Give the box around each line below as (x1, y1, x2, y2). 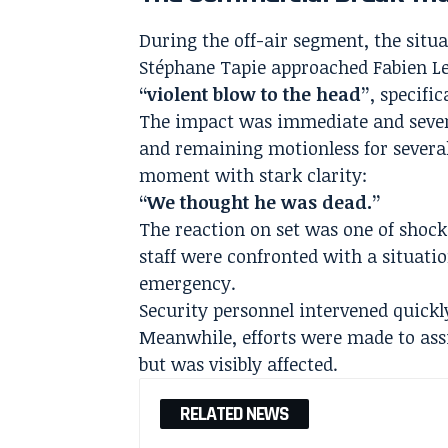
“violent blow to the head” (139, 81, 371, 106)
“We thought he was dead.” (139, 189, 382, 214)
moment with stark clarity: (139, 162, 368, 187)
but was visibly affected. (139, 351, 339, 376)
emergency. (139, 270, 237, 295)
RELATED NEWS (180, 400, 290, 427)
